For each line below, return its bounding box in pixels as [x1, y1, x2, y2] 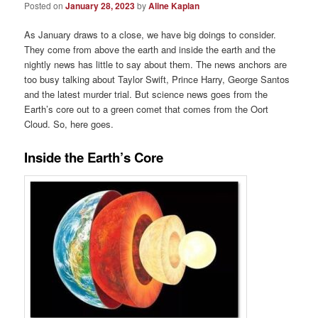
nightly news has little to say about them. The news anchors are [24, 57, 287, 72]
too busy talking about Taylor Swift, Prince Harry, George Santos [24, 72, 290, 87]
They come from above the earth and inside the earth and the [24, 43, 276, 57]
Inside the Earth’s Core [24, 147, 164, 167]
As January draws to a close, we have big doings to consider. [24, 28, 277, 42]
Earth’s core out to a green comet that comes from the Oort [24, 102, 269, 116]
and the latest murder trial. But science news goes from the [24, 87, 268, 102]
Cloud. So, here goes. [24, 117, 114, 131]
